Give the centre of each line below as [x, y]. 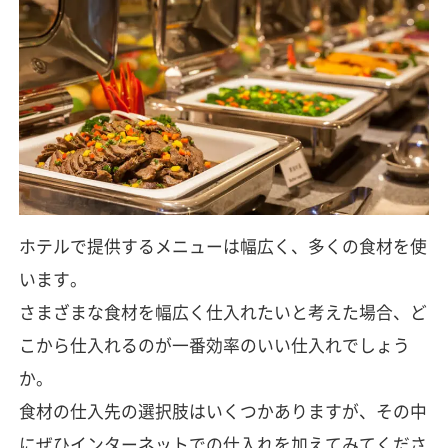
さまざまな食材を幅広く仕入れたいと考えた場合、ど [222, 312]
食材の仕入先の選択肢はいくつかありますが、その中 [222, 411]
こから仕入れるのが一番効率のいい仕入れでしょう [214, 345]
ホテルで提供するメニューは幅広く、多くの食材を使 [222, 246]
